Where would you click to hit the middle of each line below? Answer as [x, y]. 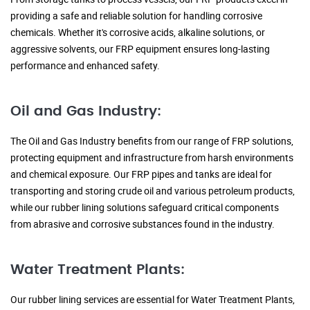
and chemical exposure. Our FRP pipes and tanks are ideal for [141, 174]
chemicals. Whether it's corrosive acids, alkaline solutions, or [138, 33]
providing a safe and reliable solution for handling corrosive [136, 16]
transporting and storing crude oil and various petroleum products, [153, 191]
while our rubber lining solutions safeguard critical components [145, 208]
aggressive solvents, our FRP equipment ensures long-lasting [140, 49]
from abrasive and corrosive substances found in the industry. [143, 224]
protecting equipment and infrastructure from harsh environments [152, 158]
